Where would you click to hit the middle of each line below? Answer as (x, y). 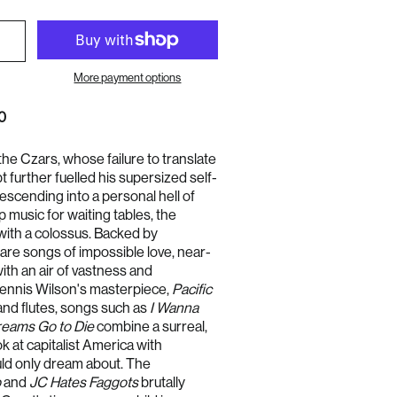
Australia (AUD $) (294, 198)
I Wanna (174, 307)
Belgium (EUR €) (292, 246)
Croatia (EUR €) (291, 318)
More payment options (128, 77)
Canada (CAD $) (293, 294)
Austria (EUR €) (290, 222)
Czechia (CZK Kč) (296, 366)
